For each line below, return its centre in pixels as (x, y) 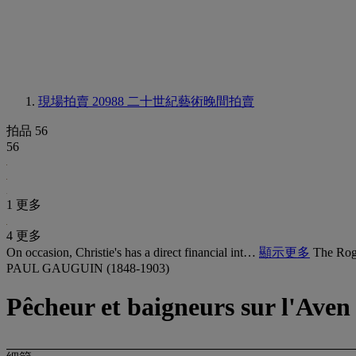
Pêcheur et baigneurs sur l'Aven (178, 307)
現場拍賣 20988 (83, 101)
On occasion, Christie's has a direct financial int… (133, 252)
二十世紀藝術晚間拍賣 (191, 101)
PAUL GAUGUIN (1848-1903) (88, 268)
